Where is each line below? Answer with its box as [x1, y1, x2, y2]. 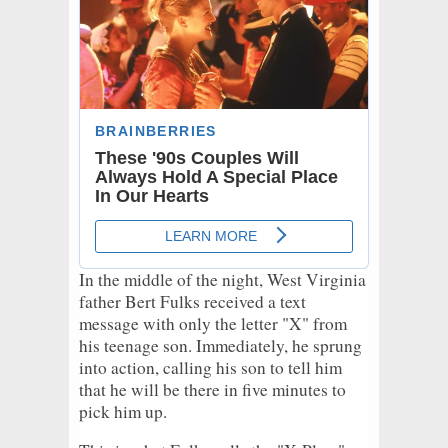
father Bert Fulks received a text [79, 289, 306, 313]
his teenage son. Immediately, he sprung [79, 333, 362, 357]
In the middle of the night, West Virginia [79, 267, 366, 291]
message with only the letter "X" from [79, 311, 347, 335]
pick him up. [79, 399, 167, 423]
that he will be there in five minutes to [79, 377, 346, 401]
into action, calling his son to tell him [79, 355, 342, 379]
